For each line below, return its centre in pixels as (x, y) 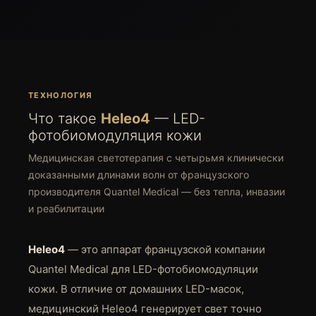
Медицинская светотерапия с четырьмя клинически (156, 158)
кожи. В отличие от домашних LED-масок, (136, 289)
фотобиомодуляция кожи (115, 135)
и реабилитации (66, 208)
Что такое (65, 119)
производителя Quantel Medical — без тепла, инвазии (157, 192)
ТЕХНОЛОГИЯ (61, 95)
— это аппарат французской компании (165, 249)
